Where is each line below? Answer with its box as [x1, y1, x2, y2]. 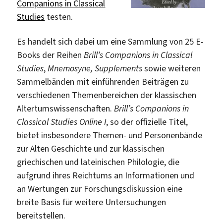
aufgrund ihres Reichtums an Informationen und [17, 169, 195, 181]
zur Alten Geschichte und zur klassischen [17, 142, 165, 155]
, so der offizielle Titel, [106, 115, 188, 128]
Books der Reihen [17, 49, 84, 61]
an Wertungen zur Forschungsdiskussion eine [17, 182, 183, 195]
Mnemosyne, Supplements [48, 62, 143, 74]
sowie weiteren [142, 62, 201, 74]
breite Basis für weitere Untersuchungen [17, 196, 166, 208]
